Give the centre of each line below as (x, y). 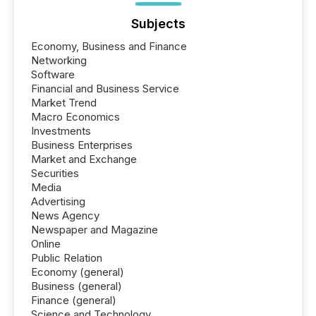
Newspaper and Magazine (95, 229)
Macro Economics (75, 116)
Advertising (58, 201)
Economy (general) (78, 272)
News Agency (65, 215)
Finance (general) (74, 300)
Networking (59, 60)
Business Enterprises (82, 145)
